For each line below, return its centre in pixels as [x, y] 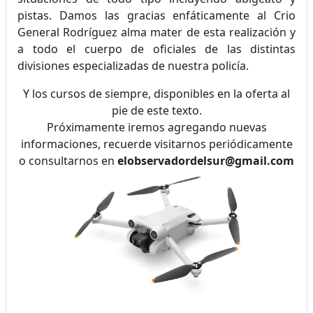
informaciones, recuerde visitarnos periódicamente [156, 144]
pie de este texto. [156, 110]
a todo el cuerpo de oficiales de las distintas [156, 49]
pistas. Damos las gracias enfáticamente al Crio [156, 15]
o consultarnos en [68, 160]
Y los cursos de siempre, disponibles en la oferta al [156, 93]
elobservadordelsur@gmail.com [206, 160]
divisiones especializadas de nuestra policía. [134, 65]
